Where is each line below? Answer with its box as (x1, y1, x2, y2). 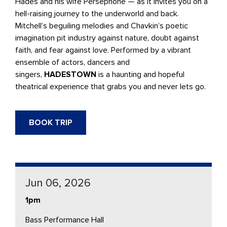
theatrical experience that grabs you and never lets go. (15, 81, 206, 92)
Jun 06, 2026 (25, 176, 91, 190)
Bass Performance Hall (25, 214, 104, 225)
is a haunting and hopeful (96, 69, 184, 80)
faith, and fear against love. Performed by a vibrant (15, 45, 191, 55)
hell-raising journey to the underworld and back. (15, 8, 179, 19)
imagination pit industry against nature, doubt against (15, 32, 199, 43)
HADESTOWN (44, 69, 96, 80)
